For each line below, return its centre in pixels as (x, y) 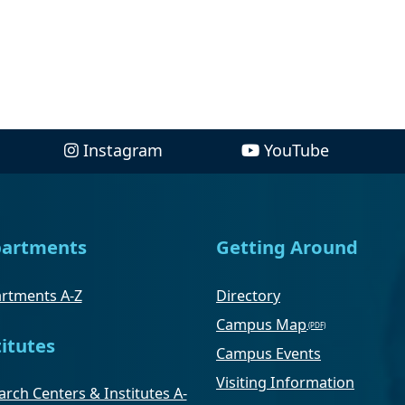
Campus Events (268, 353)
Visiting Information (285, 382)
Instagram (123, 151)
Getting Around (287, 247)
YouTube (296, 151)
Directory (248, 295)
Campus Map (261, 324)
